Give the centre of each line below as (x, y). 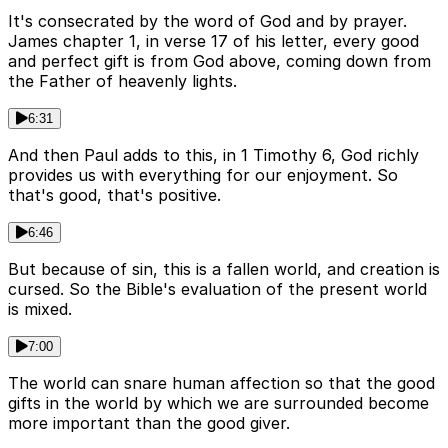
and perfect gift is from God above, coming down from (219, 61)
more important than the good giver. (149, 423)
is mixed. (40, 309)
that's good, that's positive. (114, 195)
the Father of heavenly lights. (122, 81)
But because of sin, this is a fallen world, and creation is (224, 269)
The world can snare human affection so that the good (221, 383)
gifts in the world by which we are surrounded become (218, 403)
